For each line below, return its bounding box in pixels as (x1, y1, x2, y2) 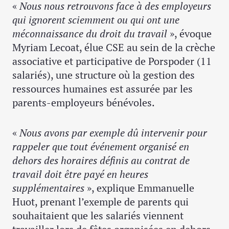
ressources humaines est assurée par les (12, 82, 193, 96)
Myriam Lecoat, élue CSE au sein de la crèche (12, 40, 215, 55)
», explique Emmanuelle (84, 181, 194, 195)
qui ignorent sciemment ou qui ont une (12, 13, 179, 27)
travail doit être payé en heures (12, 167, 148, 181)
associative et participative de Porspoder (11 (12, 54, 212, 68)
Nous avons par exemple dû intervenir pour (19, 126, 207, 140)
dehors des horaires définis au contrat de (12, 153, 190, 168)
